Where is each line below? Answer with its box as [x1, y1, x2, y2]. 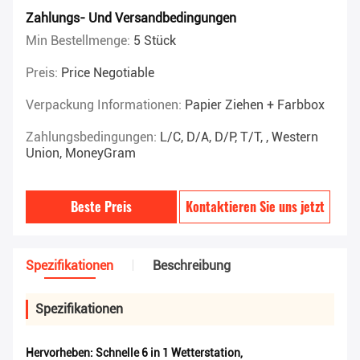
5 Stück [133, 33, 176, 49]
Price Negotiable [61, 65, 154, 81]
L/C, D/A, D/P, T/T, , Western [160, 129, 318, 145]
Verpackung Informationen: [26, 97, 185, 113]
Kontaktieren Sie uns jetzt [185, 197, 325, 217]
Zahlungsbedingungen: [26, 129, 160, 145]
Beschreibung [153, 258, 231, 274]
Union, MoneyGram [26, 145, 136, 162]
